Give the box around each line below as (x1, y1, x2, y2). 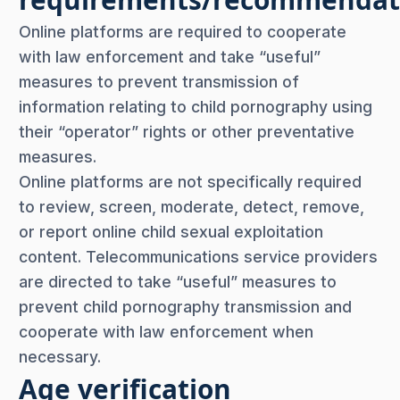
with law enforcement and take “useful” (19, 46, 321, 66)
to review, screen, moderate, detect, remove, (19, 196, 364, 216)
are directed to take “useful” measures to (19, 271, 337, 291)
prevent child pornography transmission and (19, 296, 352, 316)
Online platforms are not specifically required (19, 171, 362, 191)
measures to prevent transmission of (19, 71, 299, 91)
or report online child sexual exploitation (19, 221, 323, 241)
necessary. (19, 346, 101, 366)
